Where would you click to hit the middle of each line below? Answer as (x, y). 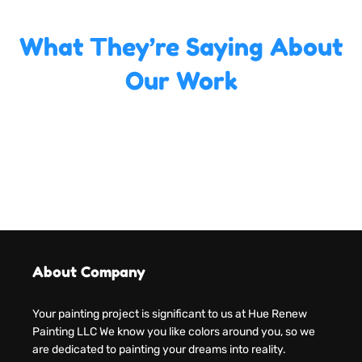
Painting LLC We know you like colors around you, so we (174, 332)
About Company (89, 272)
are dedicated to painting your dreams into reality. (159, 350)
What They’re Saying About (181, 47)
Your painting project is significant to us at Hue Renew (170, 314)
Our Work (181, 81)
